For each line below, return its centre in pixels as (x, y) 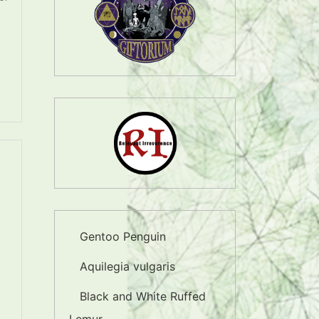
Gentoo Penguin (123, 236)
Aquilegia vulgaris (127, 266)
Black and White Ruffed (143, 296)
